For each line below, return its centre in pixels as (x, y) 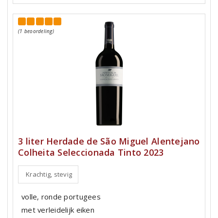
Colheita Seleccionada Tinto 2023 (91, 153)
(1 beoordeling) (36, 31)
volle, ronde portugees (61, 197)
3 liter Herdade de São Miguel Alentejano (109, 141)
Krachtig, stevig (49, 174)
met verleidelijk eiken (58, 210)
